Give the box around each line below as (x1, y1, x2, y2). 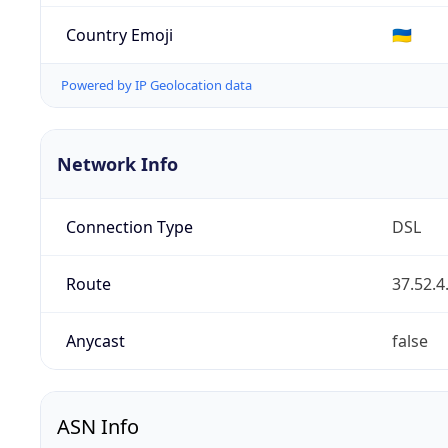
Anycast (65, 330, 125, 353)
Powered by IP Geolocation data (61, 76, 252, 95)
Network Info (57, 152, 178, 177)
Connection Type (65, 216, 193, 239)
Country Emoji (65, 23, 173, 46)
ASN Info (57, 413, 139, 441)
